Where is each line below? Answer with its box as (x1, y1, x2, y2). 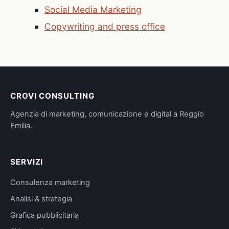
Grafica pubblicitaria (10, 210, 79, 220)
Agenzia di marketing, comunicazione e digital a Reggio (10, 109, 204, 119)
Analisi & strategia (10, 194, 72, 203)
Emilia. (10, 121, 32, 130)
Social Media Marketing (44, 4, 142, 15)
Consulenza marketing (10, 177, 90, 187)
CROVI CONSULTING (10, 91, 95, 101)
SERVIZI (10, 157, 43, 167)
